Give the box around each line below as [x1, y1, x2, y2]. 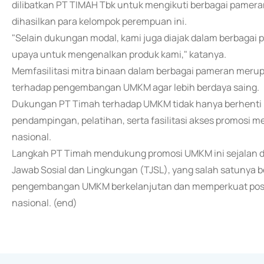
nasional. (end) [12, 196, 77, 209]
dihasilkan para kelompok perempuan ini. [12, 15, 187, 28]
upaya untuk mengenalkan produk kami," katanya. [12, 48, 226, 61]
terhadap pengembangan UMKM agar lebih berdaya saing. [12, 81, 259, 94]
